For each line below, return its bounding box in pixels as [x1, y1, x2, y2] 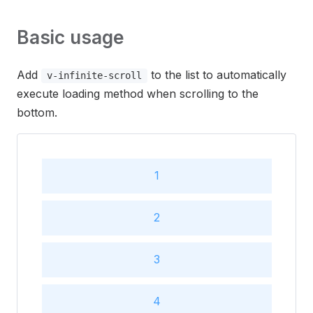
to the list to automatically [147, 68, 286, 82]
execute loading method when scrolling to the [17, 87, 259, 101]
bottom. [17, 105, 57, 120]
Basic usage [17, 25, 124, 48]
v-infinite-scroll [47, 70, 142, 82]
